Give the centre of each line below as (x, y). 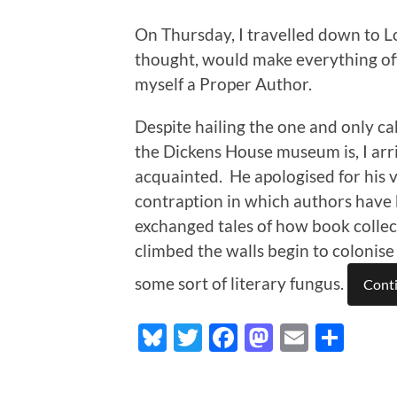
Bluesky (216, 338)
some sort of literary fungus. (241, 284)
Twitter (248, 338)
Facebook (298, 338)
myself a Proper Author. (223, 84)
